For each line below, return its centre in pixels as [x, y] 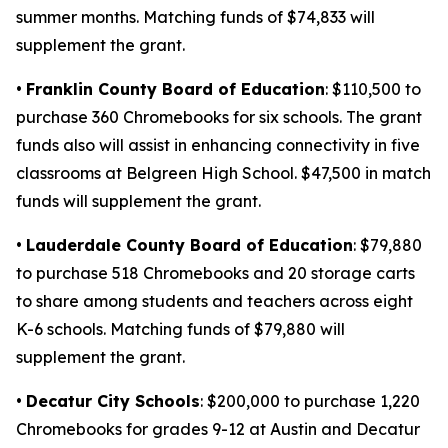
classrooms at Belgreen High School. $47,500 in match [223, 173]
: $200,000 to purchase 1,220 [310, 401]
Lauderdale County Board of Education [189, 245]
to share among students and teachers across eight [214, 301]
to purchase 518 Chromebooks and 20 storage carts [215, 273]
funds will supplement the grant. [138, 201]
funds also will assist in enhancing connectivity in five [218, 145]
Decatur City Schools [113, 401]
